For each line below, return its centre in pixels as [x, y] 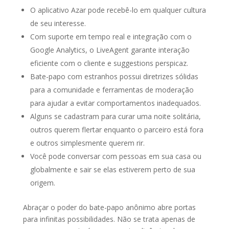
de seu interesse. [58, 23]
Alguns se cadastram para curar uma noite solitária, [115, 116]
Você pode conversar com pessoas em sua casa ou [116, 156]
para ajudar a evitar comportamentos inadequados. [115, 103]
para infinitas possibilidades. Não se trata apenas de [109, 219]
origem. [42, 183]
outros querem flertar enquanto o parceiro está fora [117, 130]
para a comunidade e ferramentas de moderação [112, 90]
